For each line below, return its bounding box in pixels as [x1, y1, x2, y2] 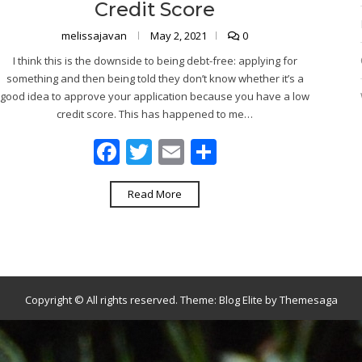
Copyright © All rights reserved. [24, 293, 180, 307]
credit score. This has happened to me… [57, 107, 254, 121]
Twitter [151, 134, 238, 169]
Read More [128, 187, 183, 201]
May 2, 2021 [150, 28, 208, 43]
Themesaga [279, 293, 338, 307]
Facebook [119, 134, 234, 169]
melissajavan [61, 28, 130, 43]
